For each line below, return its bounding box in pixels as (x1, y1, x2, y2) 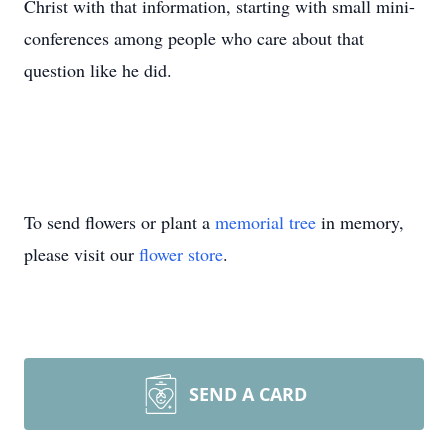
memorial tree (215, 210, 316, 234)
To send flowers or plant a (24, 210, 215, 234)
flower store (139, 242, 223, 266)
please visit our (24, 242, 139, 266)
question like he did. (24, 58, 172, 82)
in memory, (316, 210, 404, 234)
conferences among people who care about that (24, 26, 364, 50)
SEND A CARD (189, 382, 307, 406)
